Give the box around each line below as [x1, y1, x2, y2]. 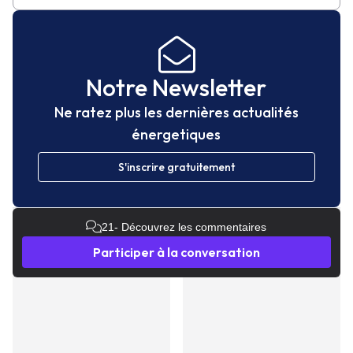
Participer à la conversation [92, 243, 260, 260]
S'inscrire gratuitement [117, 159, 235, 174]
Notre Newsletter [86, 72, 267, 102]
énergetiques [132, 124, 221, 143]
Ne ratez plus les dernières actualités [54, 102, 299, 121]
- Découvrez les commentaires [114, 220, 267, 233]
